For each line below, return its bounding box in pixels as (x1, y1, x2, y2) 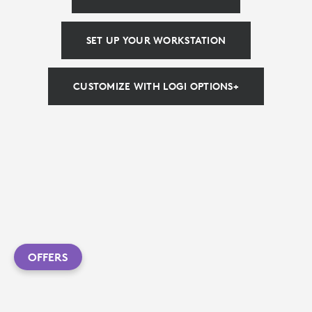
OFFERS (28, 250, 68, 264)
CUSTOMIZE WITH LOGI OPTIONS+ (73, 80, 239, 93)
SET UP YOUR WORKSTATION (86, 34, 226, 47)
